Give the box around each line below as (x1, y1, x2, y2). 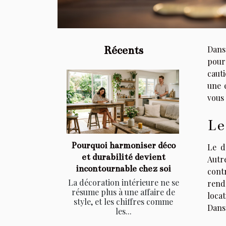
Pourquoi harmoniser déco (71, 140, 176, 151)
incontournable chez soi (76, 163, 171, 175)
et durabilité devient (81, 152, 165, 163)
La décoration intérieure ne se (68, 177, 179, 188)
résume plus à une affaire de (72, 187, 175, 198)
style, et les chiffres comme (74, 196, 173, 207)
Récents (103, 43, 143, 57)
